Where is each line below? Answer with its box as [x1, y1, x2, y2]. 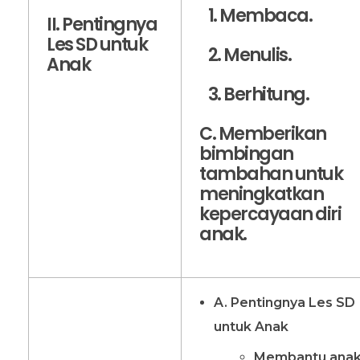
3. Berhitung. [199, 81, 309, 107]
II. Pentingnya [47, 12, 157, 38]
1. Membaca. [199, 2, 313, 28]
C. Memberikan [199, 121, 326, 147]
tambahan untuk [199, 162, 343, 187]
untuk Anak [213, 318, 288, 334]
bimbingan [199, 141, 293, 167]
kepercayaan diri [199, 202, 342, 227]
